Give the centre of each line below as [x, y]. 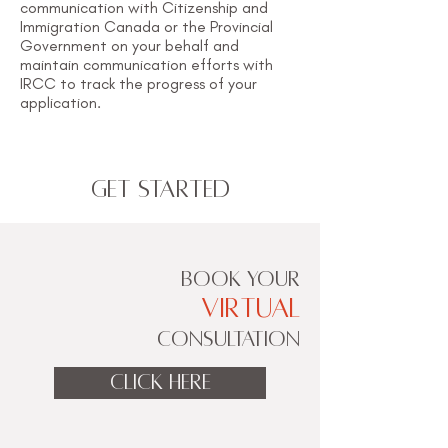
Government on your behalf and [129, 45]
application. [60, 102]
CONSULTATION [228, 339]
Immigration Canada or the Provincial [146, 26]
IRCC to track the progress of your [138, 83]
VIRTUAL [250, 308]
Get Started [160, 189]
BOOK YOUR [240, 279]
